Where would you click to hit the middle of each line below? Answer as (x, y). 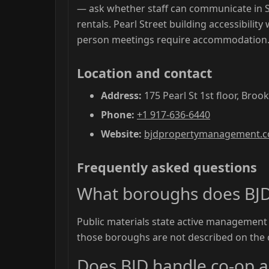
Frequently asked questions (167, 167)
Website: (121, 134)
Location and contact (144, 73)
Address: (121, 96)
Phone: (118, 115)
